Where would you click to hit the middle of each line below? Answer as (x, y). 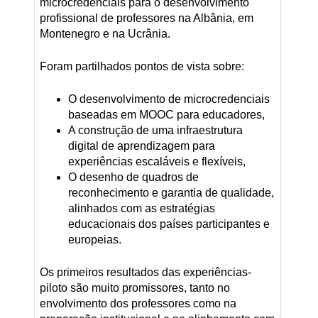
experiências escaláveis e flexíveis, (157, 161)
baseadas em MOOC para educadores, (166, 114)
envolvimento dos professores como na (138, 303)
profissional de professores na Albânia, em (146, 18)
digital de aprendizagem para (141, 146)
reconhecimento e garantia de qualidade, (171, 192)
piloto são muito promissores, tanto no (135, 287)
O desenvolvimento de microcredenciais (169, 99)
